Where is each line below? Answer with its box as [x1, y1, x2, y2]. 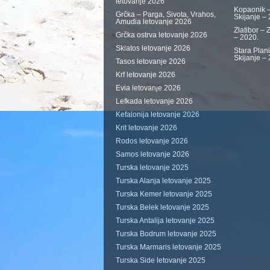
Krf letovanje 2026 [116, 71, 175, 79]
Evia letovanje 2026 [116, 84, 181, 92]
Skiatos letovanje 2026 [116, 44, 190, 52]
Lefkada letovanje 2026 [116, 97, 193, 105]
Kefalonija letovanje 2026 [116, 110, 199, 119]
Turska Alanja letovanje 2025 [116, 177, 211, 185]
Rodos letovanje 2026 [116, 137, 188, 145]
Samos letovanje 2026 [116, 150, 189, 159]
